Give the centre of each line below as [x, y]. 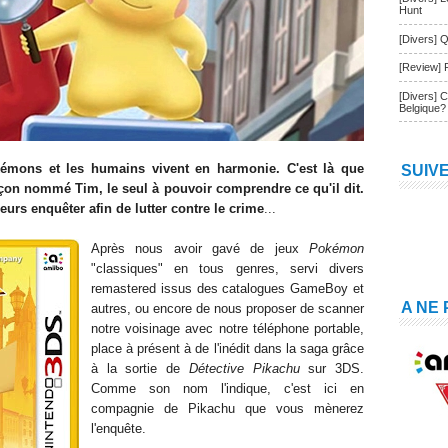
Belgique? [422, 107]
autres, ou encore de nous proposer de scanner [227, 308]
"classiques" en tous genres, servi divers [227, 268]
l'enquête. [118, 428]
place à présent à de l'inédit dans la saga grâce [227, 348]
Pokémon [336, 248]
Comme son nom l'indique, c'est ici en [227, 388]
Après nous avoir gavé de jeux [200, 248]
